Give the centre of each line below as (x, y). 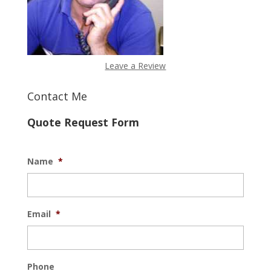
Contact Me (57, 96)
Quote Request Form (83, 122)
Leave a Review (135, 65)
